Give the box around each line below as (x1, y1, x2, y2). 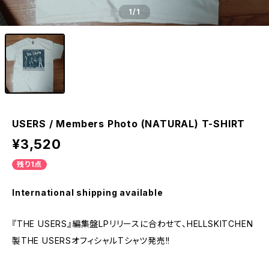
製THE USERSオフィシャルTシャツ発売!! (12, 235, 171, 246)
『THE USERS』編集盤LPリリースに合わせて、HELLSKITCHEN (12, 219, 253, 229)
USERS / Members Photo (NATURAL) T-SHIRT (12, 118, 246, 130)
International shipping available (12, 187, 163, 198)
